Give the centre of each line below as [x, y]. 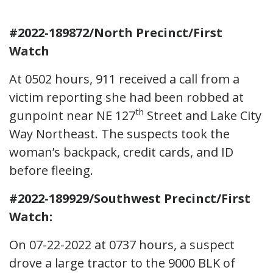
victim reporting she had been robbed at [126, 97]
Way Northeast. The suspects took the [119, 133]
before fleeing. [51, 170]
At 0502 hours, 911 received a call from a [124, 79]
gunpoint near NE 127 [72, 115]
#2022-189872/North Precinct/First [116, 32]
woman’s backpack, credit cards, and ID [121, 152]
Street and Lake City [203, 115]
